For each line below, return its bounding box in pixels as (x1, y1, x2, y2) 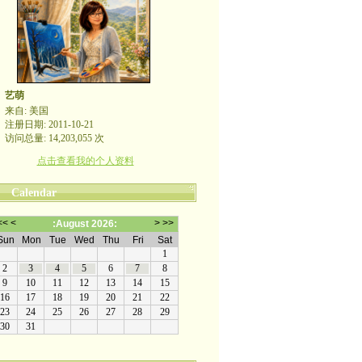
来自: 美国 (4, 105, 48, 116)
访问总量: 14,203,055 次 (4, 133, 104, 144)
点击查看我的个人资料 (36, 155, 134, 166)
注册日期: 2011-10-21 (4, 119, 94, 130)
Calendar (11, 187, 57, 199)
